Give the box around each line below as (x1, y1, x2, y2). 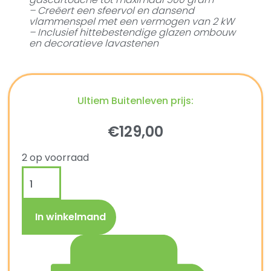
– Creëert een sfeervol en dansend (29, 3, 195, 18)
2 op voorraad (22, 150, 90, 165)
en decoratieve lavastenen (29, 36, 159, 50)
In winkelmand (35, 209, 106, 224)
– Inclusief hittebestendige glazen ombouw (29, 25, 236, 39)
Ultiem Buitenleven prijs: (77, 93, 194, 108)
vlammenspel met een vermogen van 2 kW (29, 14, 235, 28)
